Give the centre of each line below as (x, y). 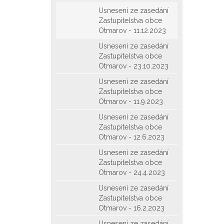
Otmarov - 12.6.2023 (131, 137)
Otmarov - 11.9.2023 (131, 101)
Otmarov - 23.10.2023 (133, 66)
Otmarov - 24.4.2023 (132, 172)
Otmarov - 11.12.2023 (132, 30)
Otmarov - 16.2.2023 (131, 208)
